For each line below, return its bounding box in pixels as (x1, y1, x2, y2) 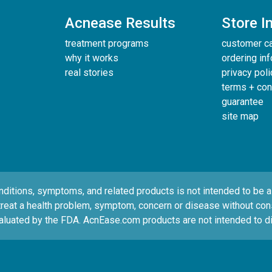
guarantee (222, 96, 263, 108)
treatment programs (64, 38, 149, 50)
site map (222, 110, 259, 123)
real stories (64, 67, 114, 79)
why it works (64, 52, 118, 64)
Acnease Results (64, 15, 175, 32)
